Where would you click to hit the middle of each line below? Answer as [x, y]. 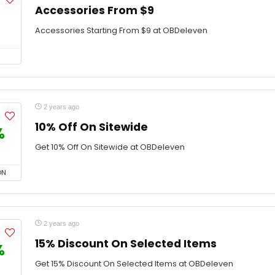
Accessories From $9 [95, 10]
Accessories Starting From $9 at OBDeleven [121, 30]
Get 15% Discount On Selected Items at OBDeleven [134, 264]
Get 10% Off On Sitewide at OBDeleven [110, 147]
